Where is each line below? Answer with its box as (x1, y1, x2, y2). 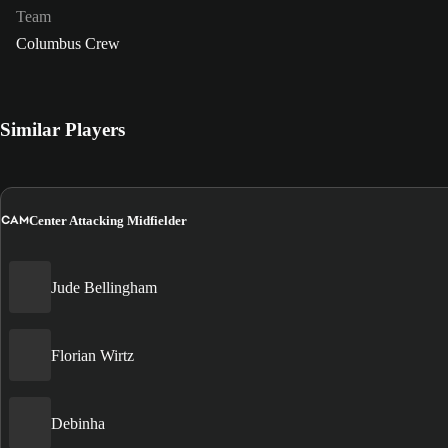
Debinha (51, 414, 105, 432)
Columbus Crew (16, 35, 120, 53)
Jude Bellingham (51, 278, 157, 296)
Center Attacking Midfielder (29, 212, 187, 228)
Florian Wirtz (51, 346, 134, 364)
